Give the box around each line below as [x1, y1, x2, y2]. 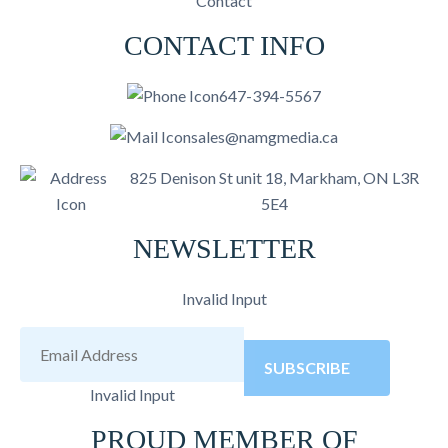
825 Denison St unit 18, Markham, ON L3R [130, 168, 420, 187]
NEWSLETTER [132, 233, 316, 264]
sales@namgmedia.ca [191, 127, 338, 146]
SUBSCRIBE [264, 358, 351, 377]
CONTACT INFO [123, 30, 325, 61]
